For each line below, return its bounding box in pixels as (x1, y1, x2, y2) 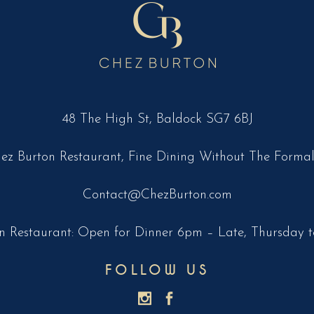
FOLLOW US (104, 261, 210, 280)
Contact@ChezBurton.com (82, 189, 232, 203)
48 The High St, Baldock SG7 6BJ (61, 113, 253, 127)
